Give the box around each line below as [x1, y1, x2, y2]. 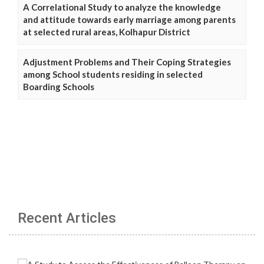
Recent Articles [18, 210, 116, 227]
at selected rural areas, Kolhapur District [23, 27, 190, 38]
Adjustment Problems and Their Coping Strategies [23, 57, 231, 68]
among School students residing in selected [23, 69, 203, 80]
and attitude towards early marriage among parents [23, 14, 236, 25]
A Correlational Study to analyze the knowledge [23, 2, 221, 13]
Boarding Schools [23, 81, 94, 93]
